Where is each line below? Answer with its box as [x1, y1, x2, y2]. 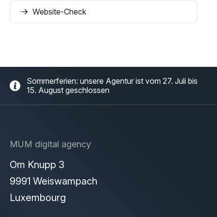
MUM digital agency [10, 139, 91, 150]
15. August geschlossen [27, 85, 109, 95]
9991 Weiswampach [10, 175, 97, 187]
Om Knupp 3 [10, 159, 64, 171]
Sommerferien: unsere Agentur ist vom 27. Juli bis [27, 76, 198, 86]
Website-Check [32, 7, 86, 17]
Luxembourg [10, 192, 66, 204]
